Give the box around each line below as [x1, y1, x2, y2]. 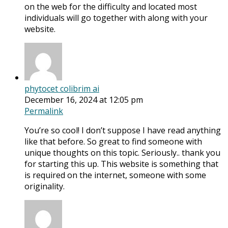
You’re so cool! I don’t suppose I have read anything [24, 125, 221, 136]
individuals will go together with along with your [24, 12, 208, 24]
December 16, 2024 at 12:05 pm [24, 94, 143, 106]
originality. [24, 181, 65, 192]
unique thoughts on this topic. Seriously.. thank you [24, 147, 220, 159]
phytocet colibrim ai [24, 83, 99, 95]
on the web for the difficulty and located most [24, 1, 197, 13]
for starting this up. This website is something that [24, 158, 218, 170]
